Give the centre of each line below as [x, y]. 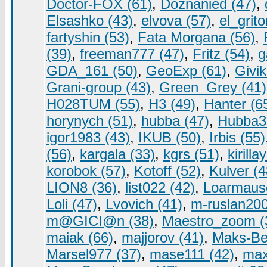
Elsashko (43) [90, 21]
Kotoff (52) [167, 171]
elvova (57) [176, 21]
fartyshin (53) [88, 37]
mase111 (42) [192, 254]
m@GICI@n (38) [100, 221]
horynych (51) [90, 121]
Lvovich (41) [144, 204]
